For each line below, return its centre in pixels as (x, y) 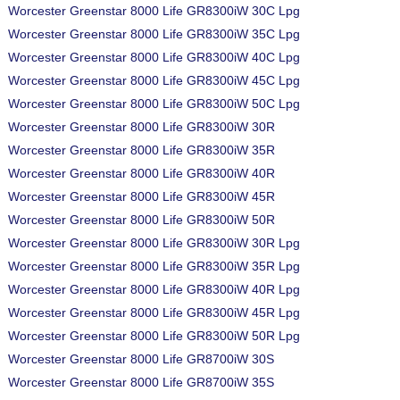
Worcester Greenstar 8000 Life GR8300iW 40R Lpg (154, 289)
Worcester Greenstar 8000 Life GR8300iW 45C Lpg (154, 80)
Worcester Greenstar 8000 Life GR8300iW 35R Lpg (154, 266)
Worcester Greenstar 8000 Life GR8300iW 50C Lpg (154, 104)
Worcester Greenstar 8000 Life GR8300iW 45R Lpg (154, 312)
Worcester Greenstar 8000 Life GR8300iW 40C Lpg (154, 57)
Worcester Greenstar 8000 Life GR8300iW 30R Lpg (154, 243)
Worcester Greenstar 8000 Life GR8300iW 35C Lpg (154, 34)
